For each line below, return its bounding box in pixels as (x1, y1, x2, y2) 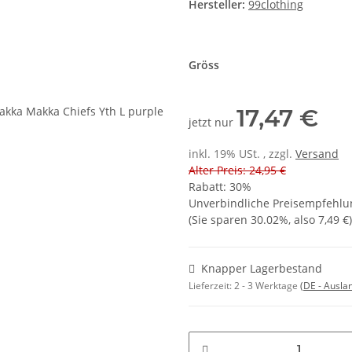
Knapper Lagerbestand (201, 261, 322, 277)
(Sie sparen (189, 212, 251, 228)
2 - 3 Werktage (234, 279, 300, 293)
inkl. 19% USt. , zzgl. (189, 146, 295, 162)
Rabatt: (189, 179, 229, 195)
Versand (295, 146, 339, 162)
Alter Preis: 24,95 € (189, 163, 286, 178)
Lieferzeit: (189, 279, 234, 293)
